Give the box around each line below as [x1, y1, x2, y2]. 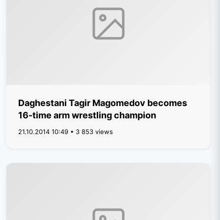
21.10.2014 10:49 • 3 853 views [18, 128, 113, 136]
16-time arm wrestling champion [18, 110, 157, 120]
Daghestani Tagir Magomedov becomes [18, 98, 188, 108]
